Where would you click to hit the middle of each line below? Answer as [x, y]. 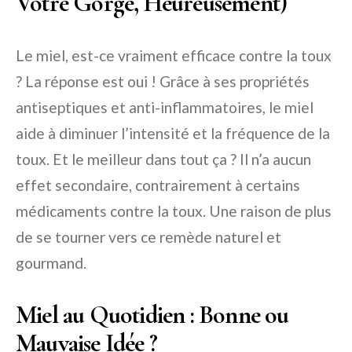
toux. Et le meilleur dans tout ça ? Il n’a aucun [163, 159]
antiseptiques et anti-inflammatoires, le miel [165, 107]
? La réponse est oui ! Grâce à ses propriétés [163, 81]
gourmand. [51, 262]
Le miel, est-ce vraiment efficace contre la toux [174, 55]
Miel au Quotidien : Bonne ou [152, 314]
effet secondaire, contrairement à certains [158, 185]
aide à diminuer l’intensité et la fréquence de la [173, 133]
